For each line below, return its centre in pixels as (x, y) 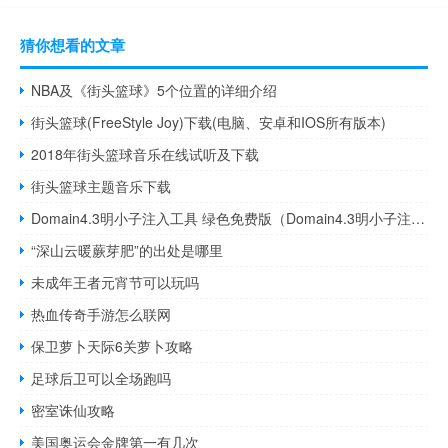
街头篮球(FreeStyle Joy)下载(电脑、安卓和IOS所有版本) (209, 121)
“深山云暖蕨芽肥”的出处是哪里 (127, 249)
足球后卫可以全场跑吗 (101, 377)
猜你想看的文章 (72, 44)
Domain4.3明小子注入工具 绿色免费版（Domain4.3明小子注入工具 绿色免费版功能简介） (418, 217)
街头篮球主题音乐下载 (101, 185)
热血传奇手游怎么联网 (101, 313)
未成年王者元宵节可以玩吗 (115, 281)
